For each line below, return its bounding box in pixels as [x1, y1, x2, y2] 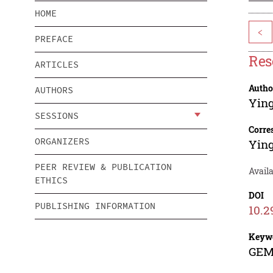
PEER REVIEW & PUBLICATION [35, 161, 172, 173]
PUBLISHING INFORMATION [35, 200, 155, 212]
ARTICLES [35, 58, 79, 71]
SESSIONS [35, 110, 79, 122]
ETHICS [35, 174, 68, 186]
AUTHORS [35, 84, 73, 96]
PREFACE [35, 33, 73, 45]
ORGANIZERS [35, 135, 90, 147]
